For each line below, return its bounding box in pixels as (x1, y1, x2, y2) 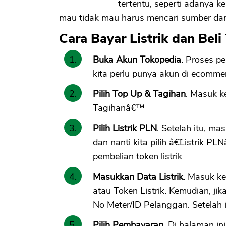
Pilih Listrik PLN (93, 122, 157, 134)
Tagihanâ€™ (93, 101, 144, 114)
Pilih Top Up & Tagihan (93, 87, 186, 100)
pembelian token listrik (93, 150, 182, 162)
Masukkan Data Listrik (93, 170, 183, 183)
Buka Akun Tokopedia (93, 53, 181, 66)
